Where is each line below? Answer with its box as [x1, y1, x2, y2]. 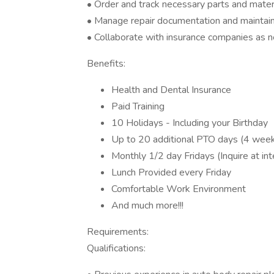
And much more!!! [111, 199, 183, 212]
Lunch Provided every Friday [111, 166, 231, 179]
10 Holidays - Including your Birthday [111, 116, 268, 130]
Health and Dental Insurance [111, 83, 231, 97]
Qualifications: [87, 242, 146, 255]
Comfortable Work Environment [111, 182, 246, 196]
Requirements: [87, 225, 149, 239]
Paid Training [111, 100, 165, 113]
